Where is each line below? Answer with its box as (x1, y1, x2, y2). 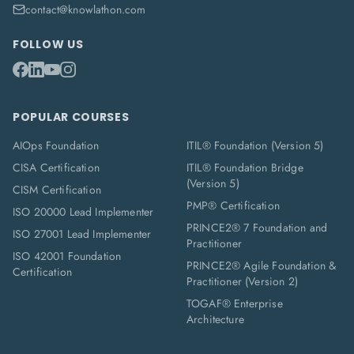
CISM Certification (13, 182, 101, 198)
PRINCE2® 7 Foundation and (186, 220, 328, 235)
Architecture (186, 311, 244, 327)
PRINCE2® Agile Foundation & (186, 258, 337, 273)
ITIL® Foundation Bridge (186, 160, 303, 175)
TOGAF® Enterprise (186, 296, 283, 311)
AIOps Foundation (13, 137, 100, 153)
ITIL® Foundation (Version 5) (186, 137, 324, 153)
